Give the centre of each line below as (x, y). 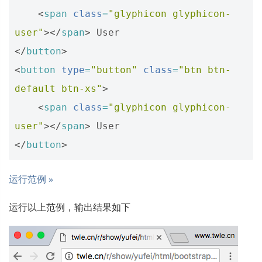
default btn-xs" (58, 89)
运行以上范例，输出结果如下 (70, 207)
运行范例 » (31, 179)
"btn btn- (205, 70)
